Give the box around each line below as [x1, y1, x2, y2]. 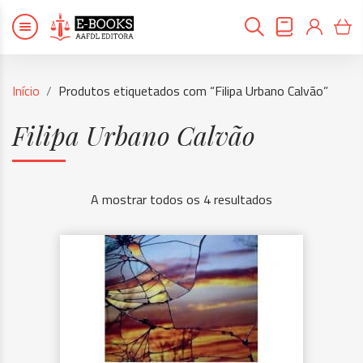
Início [12, 81, 40, 100]
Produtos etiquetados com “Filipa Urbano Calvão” [58, 81, 328, 100]
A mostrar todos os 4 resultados [91, 190, 272, 209]
